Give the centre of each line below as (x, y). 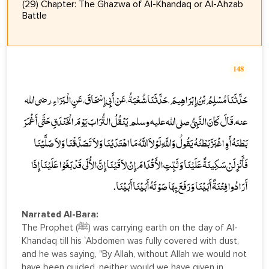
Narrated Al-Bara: (60, 215)
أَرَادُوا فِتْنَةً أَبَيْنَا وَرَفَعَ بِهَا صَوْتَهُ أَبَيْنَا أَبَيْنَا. (180, 188)
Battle (35, 16)
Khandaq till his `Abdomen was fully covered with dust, (130, 241)
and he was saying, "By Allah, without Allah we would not (134, 254)
